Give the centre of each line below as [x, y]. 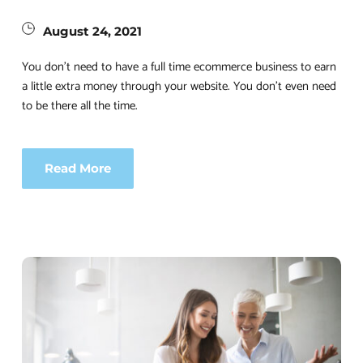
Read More [78, 169]
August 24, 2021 [92, 32]
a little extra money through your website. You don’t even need [179, 87]
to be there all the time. [80, 106]
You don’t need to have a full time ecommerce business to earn [179, 67]
